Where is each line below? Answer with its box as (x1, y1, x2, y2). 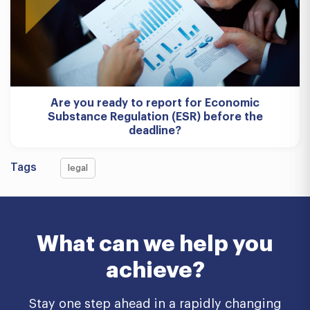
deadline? (129, 125, 181, 136)
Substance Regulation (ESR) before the (47, 111, 263, 122)
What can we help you (37, 233, 273, 255)
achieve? (105, 259, 205, 282)
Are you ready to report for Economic (51, 98, 259, 109)
